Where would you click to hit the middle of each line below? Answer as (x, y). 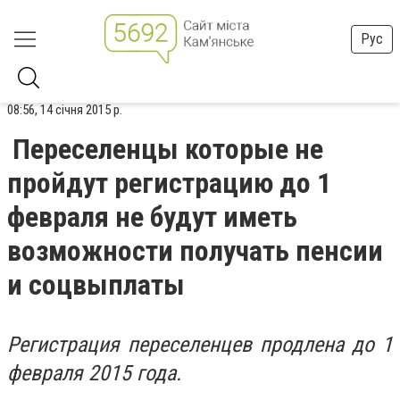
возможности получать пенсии (195, 251)
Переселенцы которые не (168, 149)
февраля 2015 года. (94, 373)
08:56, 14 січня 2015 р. (65, 110)
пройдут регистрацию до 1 (169, 183)
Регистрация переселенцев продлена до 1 (200, 345)
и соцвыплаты (96, 285)
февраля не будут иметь (152, 217)
